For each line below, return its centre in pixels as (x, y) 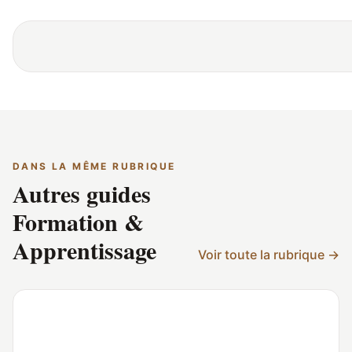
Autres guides (82, 194)
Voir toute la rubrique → (269, 255)
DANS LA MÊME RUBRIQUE (94, 167)
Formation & (78, 222)
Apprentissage (84, 250)
